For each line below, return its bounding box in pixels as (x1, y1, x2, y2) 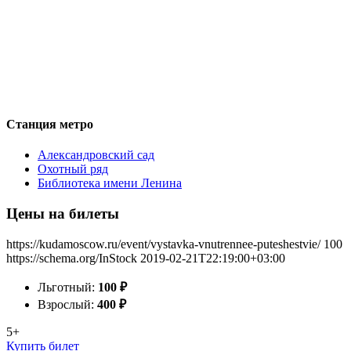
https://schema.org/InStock (6, 251, 137, 265)
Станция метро (6, 117, 93, 131)
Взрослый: (38, 297, 97, 311)
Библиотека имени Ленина (38, 176, 182, 190)
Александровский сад (38, 148, 154, 162)
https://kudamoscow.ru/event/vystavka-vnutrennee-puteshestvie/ (6, 237, 320, 251)
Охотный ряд (38, 162, 108, 176)
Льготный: (38, 280, 98, 294)
